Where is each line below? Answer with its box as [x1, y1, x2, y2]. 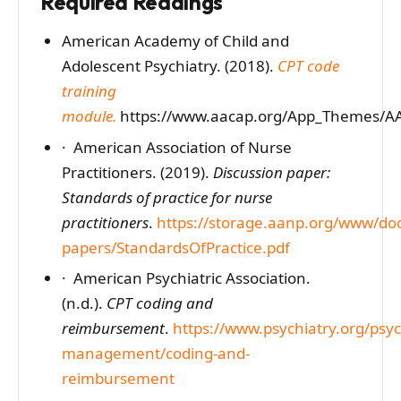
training [61, 80, 116, 101]
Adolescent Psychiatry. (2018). [61, 55, 277, 76]
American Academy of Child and [61, 30, 289, 51]
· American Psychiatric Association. [61, 268, 311, 289]
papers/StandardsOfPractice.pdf [61, 236, 290, 258]
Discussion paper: [212, 161, 330, 183]
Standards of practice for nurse [61, 186, 272, 208]
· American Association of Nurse [61, 136, 292, 158]
